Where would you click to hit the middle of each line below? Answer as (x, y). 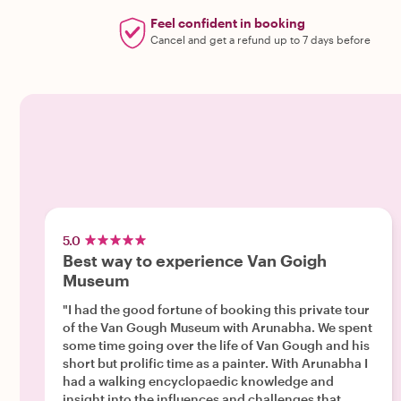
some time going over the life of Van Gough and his (216, 345)
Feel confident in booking (227, 23)
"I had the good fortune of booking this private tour (216, 309)
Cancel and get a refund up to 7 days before (260, 39)
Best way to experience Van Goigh (195, 260)
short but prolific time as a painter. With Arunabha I (215, 363)
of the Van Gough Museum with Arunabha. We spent (190, 327)
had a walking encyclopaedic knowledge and (198, 381)
